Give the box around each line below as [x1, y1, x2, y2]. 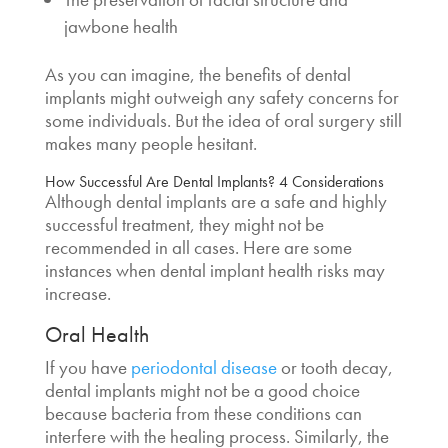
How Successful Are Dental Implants [44, 170, 268, 192]
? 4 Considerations [267, 170, 384, 192]
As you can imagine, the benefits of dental [44, 61, 351, 87]
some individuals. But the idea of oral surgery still [44, 107, 402, 133]
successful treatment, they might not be [44, 211, 324, 237]
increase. [44, 280, 115, 306]
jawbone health [63, 13, 182, 39]
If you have [44, 354, 131, 380]
